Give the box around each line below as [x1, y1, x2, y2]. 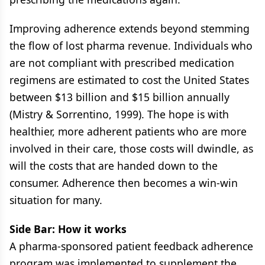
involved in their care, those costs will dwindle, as [9, 141, 253, 156]
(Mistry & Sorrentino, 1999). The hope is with [9, 107, 229, 121]
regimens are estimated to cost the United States [9, 73, 249, 87]
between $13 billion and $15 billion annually [9, 90, 230, 104]
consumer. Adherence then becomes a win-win [9, 176, 238, 190]
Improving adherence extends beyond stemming [9, 21, 250, 35]
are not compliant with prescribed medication [9, 56, 234, 70]
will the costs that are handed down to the [9, 159, 218, 173]
